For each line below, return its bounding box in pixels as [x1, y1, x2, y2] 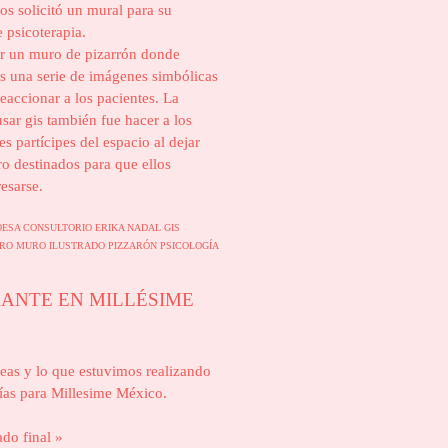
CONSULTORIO [23, 222, 95, 233]
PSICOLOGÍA [160, 240, 218, 251]
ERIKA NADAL [95, 222, 164, 233]
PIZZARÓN [108, 240, 160, 251]
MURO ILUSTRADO [16, 240, 108, 251]
